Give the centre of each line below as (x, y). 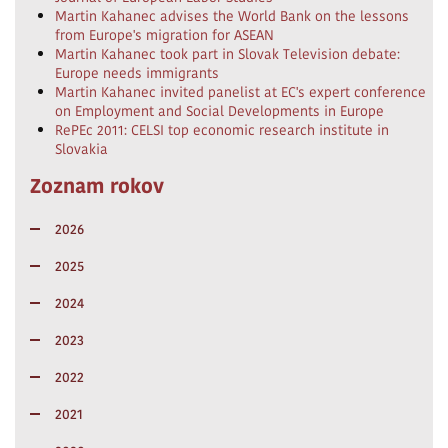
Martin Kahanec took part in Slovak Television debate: (227, 54)
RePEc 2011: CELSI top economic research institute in (222, 130)
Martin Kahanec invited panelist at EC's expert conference (240, 92)
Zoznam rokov (97, 186)
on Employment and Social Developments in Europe (219, 111)
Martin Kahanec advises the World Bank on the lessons (232, 16)
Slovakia (81, 149)
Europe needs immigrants (137, 73)
